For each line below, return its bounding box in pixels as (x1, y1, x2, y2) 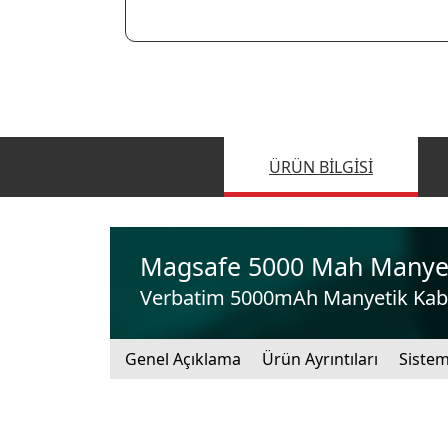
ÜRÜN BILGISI (269, 155, 373, 178)
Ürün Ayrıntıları (262, 347, 378, 370)
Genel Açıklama (125, 347, 241, 370)
